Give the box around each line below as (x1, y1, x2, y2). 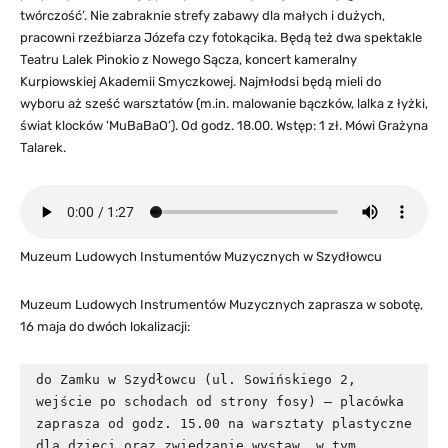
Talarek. (20, 139, 66, 155)
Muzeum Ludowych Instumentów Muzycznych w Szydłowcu (20, 248, 382, 264)
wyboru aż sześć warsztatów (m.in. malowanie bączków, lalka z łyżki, (20, 95, 428, 111)
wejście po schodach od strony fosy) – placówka (36, 393, 404, 409)
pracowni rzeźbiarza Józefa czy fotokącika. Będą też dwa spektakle (20, 29, 422, 45)
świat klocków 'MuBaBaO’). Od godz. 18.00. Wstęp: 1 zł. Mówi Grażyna (20, 117, 428, 133)
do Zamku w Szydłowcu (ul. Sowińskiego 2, (36, 371, 356, 387)
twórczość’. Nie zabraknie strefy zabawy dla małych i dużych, (20, 7, 385, 23)
